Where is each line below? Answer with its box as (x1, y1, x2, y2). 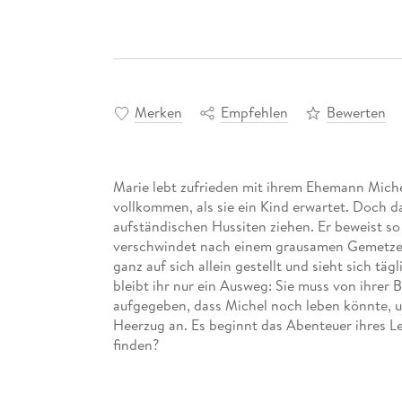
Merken (134, 101, 182, 122)
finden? (112, 334, 159, 354)
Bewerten (326, 101, 386, 122)
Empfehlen (220, 101, 288, 122)
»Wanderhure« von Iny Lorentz (112, 373, 303, 394)
